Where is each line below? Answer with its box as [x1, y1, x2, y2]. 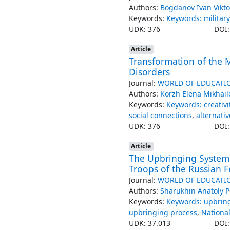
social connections [128, 110, 192, 120]
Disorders [128, 65, 170, 78]
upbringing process [128, 207, 197, 217]
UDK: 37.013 [128, 218, 170, 228]
